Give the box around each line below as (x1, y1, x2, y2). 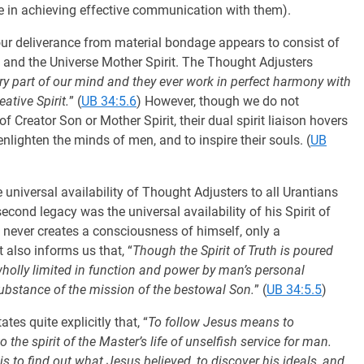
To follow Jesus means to (148, 314, 294, 330)
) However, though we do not (136, 93, 299, 109)
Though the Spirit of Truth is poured (132, 243, 333, 258)
